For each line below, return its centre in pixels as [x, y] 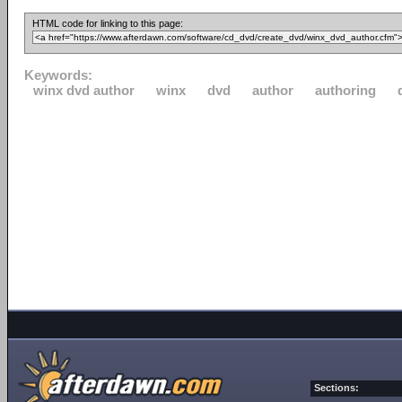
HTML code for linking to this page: [108, 23]
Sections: [336, 388]
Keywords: [58, 75]
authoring [345, 90]
